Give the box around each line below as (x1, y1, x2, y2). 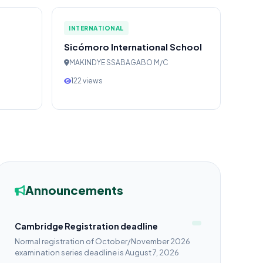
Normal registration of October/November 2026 (15, 237, 190, 246)
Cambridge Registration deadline (15, 221, 158, 231)
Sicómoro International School (64, 41, 202, 52)
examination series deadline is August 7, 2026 (84, 248, 179, 257)
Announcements (25, 183, 123, 197)
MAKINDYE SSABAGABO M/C (69, 58, 168, 67)
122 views (71, 76, 103, 85)
